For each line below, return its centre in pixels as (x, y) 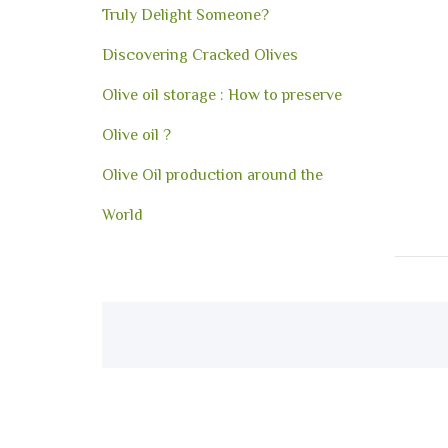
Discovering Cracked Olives (200, 55)
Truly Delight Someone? (185, 15)
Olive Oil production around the (212, 175)
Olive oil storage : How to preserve (222, 95)
